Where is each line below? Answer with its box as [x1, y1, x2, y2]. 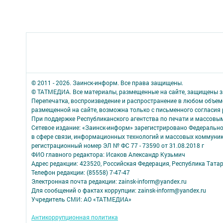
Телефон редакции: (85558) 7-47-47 [31, 168, 130, 176]
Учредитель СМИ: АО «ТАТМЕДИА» [31, 195, 131, 203]
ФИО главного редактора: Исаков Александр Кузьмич [31, 150, 185, 158]
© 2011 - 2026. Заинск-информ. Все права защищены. [31, 79, 183, 87]
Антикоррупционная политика [31, 213, 118, 221]
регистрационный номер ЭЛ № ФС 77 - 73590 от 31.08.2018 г [31, 141, 204, 149]
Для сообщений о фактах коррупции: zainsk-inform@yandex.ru [31, 186, 206, 194]
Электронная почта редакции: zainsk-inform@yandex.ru [31, 177, 187, 185]
